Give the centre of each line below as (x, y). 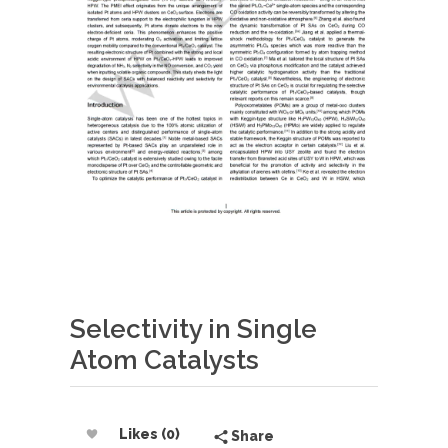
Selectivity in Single (193, 328)
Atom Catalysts (164, 359)
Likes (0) (149, 433)
